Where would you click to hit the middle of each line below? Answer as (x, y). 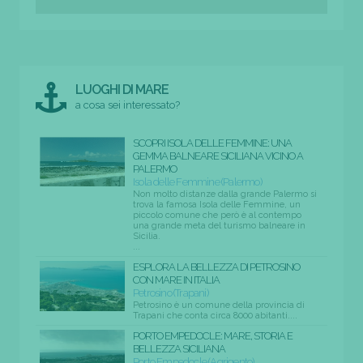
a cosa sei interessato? (128, 105)
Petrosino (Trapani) (171, 293)
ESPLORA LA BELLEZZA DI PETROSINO (216, 267)
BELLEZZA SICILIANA (179, 348)
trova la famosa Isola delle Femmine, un (217, 204)
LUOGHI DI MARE (122, 89)
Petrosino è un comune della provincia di (219, 305)
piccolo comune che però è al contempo (217, 215)
